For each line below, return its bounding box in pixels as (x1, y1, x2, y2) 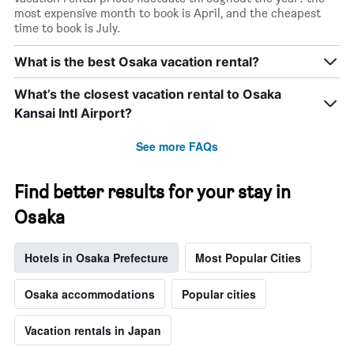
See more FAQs (136, 138, 218, 155)
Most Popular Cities (195, 250, 301, 266)
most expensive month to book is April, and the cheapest (14, 6, 321, 21)
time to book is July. (14, 21, 121, 36)
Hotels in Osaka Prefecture (24, 250, 168, 266)
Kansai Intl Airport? (14, 105, 132, 122)
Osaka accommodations (24, 286, 155, 303)
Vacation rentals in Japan (24, 322, 161, 339)
